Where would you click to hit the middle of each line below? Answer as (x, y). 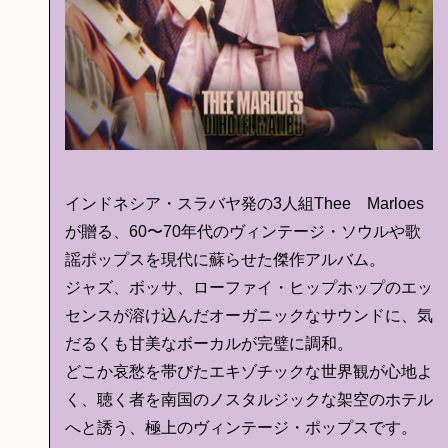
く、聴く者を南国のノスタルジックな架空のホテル (249, 400)
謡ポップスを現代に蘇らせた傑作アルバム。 (225, 260)
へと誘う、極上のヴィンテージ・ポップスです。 (241, 428)
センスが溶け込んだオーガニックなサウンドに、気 (249, 316)
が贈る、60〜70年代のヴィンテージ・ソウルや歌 (243, 232)
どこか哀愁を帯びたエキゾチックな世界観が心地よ (249, 372)
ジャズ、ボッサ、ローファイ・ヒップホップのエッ (249, 288)
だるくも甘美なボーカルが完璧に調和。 (209, 344)
